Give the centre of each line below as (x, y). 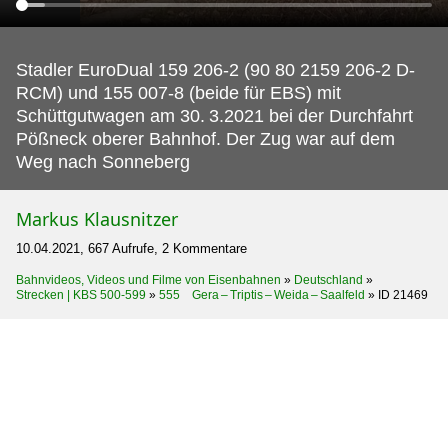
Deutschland (328, 280)
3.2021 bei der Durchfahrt (311, 116)
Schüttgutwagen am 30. (110, 116)
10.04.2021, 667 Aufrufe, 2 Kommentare (131, 248)
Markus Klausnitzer (97, 219)
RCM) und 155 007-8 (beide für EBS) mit (178, 93)
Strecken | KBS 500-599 (81, 295)
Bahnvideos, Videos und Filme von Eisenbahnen (148, 280)
